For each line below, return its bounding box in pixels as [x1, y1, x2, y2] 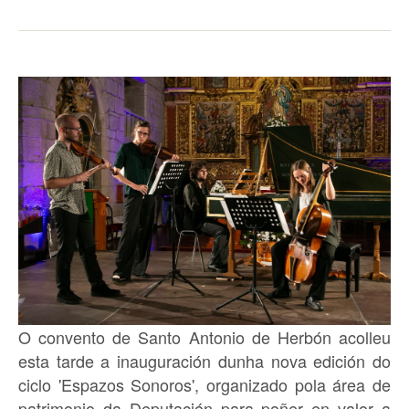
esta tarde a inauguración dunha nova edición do [18, 349, 391, 373]
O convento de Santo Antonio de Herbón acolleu [18, 325, 391, 350]
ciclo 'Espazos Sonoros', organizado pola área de [18, 372, 391, 397]
